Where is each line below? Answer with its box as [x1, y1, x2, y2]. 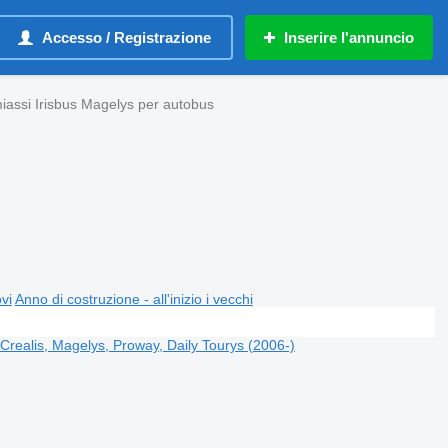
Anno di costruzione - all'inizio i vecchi [14, 290, 253, 307]
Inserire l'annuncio [284, 29, 414, 46]
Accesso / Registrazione [42, 29, 211, 46]
